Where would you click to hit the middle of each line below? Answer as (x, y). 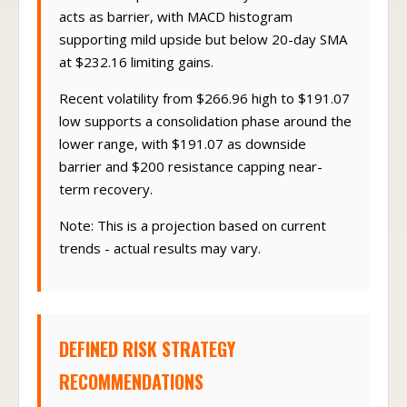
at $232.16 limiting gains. (136, 71)
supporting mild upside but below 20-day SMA (203, 48)
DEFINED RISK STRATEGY (147, 358)
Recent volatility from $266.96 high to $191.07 (204, 107)
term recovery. (106, 198)
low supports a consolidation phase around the (205, 130)
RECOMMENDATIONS (131, 391)
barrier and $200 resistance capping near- (191, 175)
